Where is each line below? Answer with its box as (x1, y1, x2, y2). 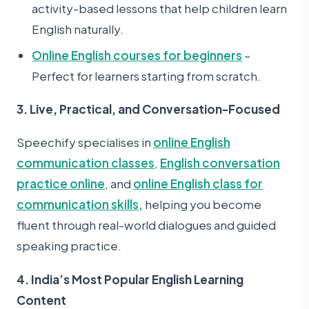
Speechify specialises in (17, 134, 153, 150)
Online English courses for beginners (32, 47, 243, 63)
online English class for (133, 176, 263, 192)
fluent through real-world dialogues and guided (17, 217, 276, 233)
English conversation (160, 155, 280, 171)
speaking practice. (17, 238, 121, 254)
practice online (17, 176, 105, 192)
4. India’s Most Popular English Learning (17, 271, 243, 287)
